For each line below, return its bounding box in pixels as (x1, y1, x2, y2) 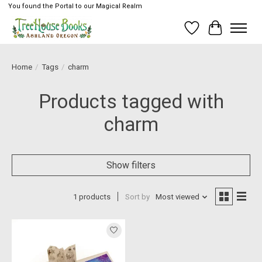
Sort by (125, 192, 150, 202)
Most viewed (155, 192, 199, 202)
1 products (73, 192, 111, 202)
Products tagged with (38, 89, 224, 113)
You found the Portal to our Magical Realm (8, 2, 142, 11)
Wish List (191, 27, 230, 39)
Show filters (106, 159, 156, 171)
